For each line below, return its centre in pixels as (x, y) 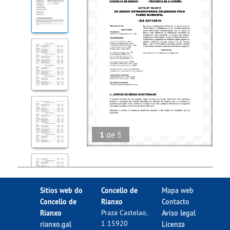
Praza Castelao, (124, 213)
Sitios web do (62, 190)
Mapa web (178, 190)
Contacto (176, 202)
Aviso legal (179, 213)
